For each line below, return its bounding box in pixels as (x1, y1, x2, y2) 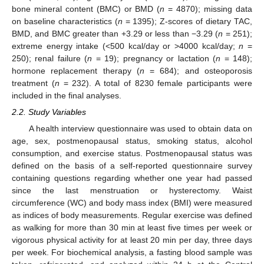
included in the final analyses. (12, 91, 121, 100)
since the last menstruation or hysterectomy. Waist (12, 186, 252, 196)
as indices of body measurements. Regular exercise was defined (12, 210, 252, 220)
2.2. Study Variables (12, 107, 86, 117)
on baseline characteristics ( (12, 16, 118, 26)
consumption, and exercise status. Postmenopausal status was (12, 148, 252, 159)
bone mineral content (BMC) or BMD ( (12, 4, 160, 14)
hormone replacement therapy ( (12, 66, 140, 75)
